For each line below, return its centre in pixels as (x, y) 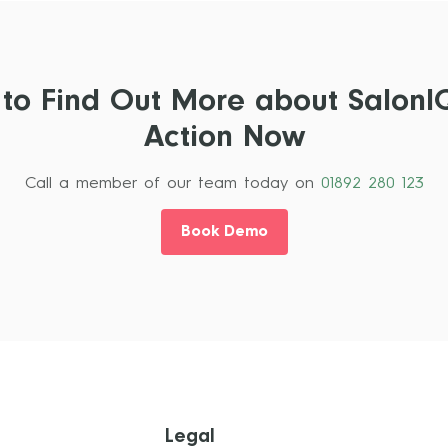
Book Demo (224, 232)
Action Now (224, 141)
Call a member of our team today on (172, 184)
